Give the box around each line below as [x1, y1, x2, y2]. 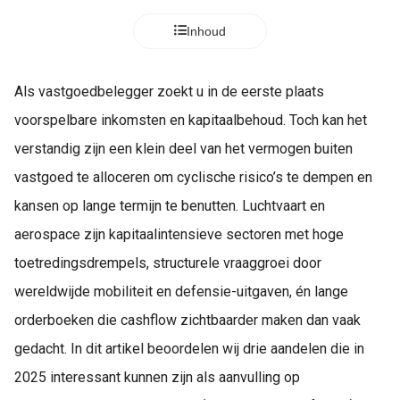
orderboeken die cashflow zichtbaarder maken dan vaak [14, 312, 361, 329]
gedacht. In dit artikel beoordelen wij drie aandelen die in [14, 340, 364, 357]
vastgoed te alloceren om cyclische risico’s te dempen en [14, 169, 372, 186]
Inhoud [187, 24, 226, 38]
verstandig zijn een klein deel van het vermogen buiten [14, 140, 353, 157]
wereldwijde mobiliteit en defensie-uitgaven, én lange [14, 283, 348, 300]
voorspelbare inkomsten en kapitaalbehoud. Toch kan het [14, 112, 367, 129]
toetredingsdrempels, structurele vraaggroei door [14, 254, 321, 271]
